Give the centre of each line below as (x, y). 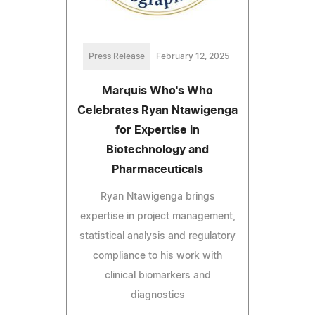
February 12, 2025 (193, 57)
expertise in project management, (157, 217)
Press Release (117, 57)
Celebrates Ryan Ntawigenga (157, 111)
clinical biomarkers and (157, 276)
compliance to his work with (157, 256)
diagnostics (157, 296)
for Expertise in (157, 130)
